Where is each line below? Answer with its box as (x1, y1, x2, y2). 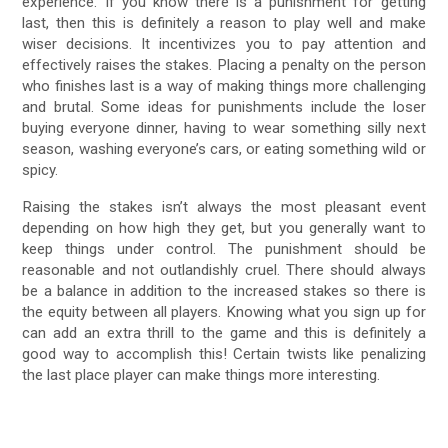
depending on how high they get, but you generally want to (22, 218, 426, 237)
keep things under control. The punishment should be (22, 239, 426, 258)
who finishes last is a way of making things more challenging (22, 77, 426, 96)
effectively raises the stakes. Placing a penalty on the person (22, 56, 426, 75)
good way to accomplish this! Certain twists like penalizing (22, 344, 426, 363)
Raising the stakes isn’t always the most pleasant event (22, 197, 426, 216)
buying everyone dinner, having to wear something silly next (22, 119, 426, 138)
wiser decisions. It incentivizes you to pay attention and (22, 35, 426, 54)
